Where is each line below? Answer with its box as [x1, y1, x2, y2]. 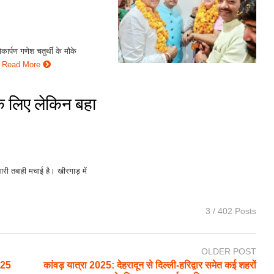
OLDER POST [201, 246, 256, 257]
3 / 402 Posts [206, 206, 256, 217]
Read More [2, 60, 43, 70]
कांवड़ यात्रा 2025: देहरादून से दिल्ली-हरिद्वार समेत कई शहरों [43, 259, 256, 270]
